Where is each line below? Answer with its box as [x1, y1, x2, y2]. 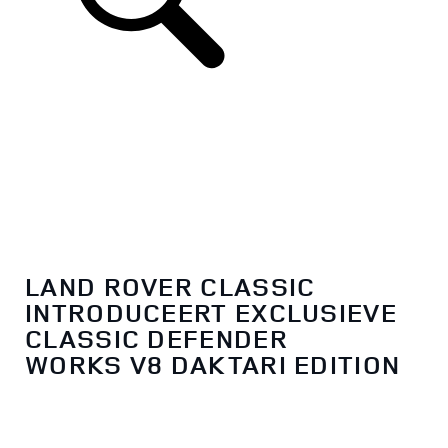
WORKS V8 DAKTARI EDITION [25, 347, 401, 383]
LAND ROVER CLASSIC [25, 269, 316, 305]
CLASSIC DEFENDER [25, 321, 288, 357]
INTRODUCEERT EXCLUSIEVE [25, 295, 397, 331]
